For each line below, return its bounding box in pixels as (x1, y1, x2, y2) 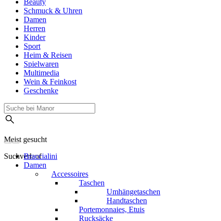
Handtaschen (107, 196, 147, 205)
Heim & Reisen (24, 51, 72, 60)
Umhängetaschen (107, 187, 160, 196)
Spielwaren (24, 60, 59, 69)
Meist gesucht (4, 135, 47, 144)
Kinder (24, 33, 45, 42)
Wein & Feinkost (24, 77, 76, 86)
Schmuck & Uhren (24, 6, 82, 15)
